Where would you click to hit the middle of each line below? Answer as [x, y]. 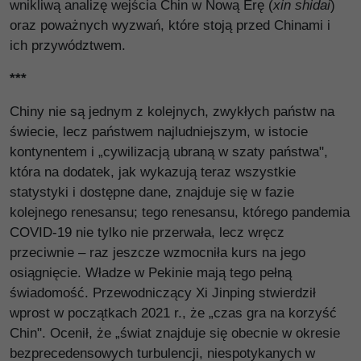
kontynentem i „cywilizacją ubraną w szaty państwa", [169, 151]
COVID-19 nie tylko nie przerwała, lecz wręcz [147, 232]
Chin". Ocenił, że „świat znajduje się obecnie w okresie [175, 333]
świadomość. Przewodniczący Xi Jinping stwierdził [163, 293]
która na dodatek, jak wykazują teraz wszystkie [153, 172]
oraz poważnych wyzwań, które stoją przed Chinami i [170, 25]
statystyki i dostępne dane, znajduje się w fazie [152, 192]
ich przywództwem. [68, 45]
